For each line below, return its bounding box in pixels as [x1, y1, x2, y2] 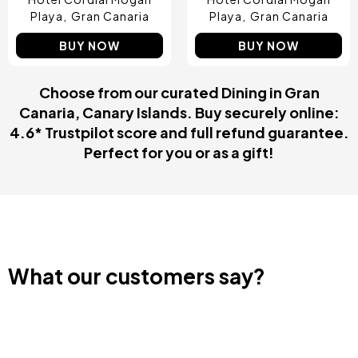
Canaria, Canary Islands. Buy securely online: [18, 103, 340, 121]
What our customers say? [8, 263, 265, 289]
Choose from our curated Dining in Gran [38, 83, 320, 101]
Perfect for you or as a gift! [84, 143, 274, 161]
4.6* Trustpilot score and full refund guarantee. [9, 123, 349, 141]
